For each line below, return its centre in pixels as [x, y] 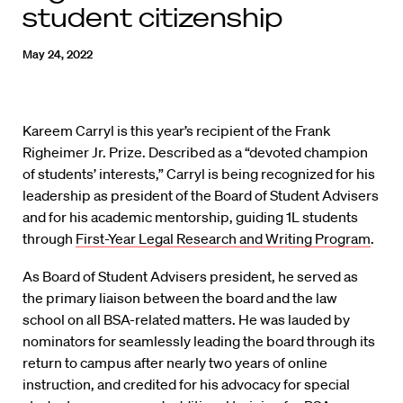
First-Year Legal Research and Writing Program [223, 239]
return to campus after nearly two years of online [175, 363]
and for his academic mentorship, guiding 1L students [190, 217]
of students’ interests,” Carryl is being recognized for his [199, 174]
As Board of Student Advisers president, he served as [190, 277]
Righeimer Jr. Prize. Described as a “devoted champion [195, 152]
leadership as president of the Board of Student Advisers [201, 196]
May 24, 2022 [58, 55]
